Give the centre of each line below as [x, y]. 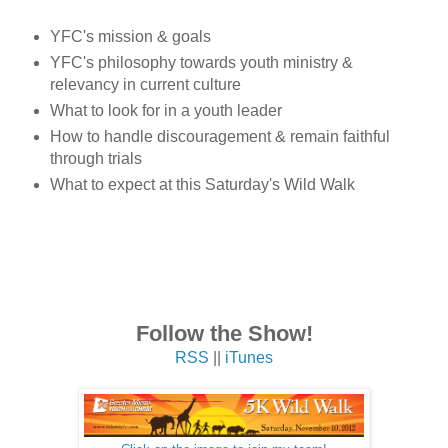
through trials [95, 159]
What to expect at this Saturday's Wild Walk [202, 185]
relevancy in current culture [145, 85]
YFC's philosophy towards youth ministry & [201, 63]
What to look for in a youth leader [165, 111]
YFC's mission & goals [130, 37]
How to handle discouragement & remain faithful [219, 137]
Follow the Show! [224, 333]
